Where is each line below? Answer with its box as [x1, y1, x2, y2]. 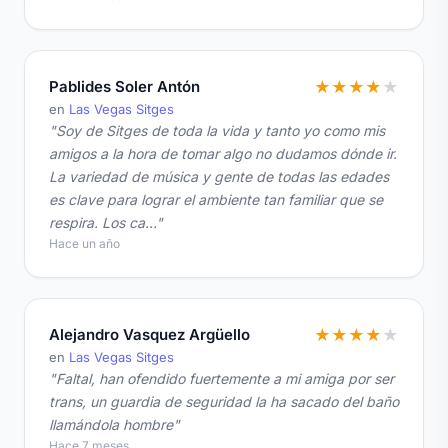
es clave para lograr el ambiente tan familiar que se [49, 191, 383, 209]
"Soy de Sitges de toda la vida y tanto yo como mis [49, 122, 385, 140]
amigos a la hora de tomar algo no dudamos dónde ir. [49, 145, 397, 163]
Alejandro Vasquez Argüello [49, 325, 250, 345]
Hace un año [49, 236, 120, 252]
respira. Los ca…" [49, 214, 163, 232]
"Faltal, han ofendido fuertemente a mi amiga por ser [49, 370, 394, 388]
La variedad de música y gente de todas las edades [49, 168, 389, 186]
